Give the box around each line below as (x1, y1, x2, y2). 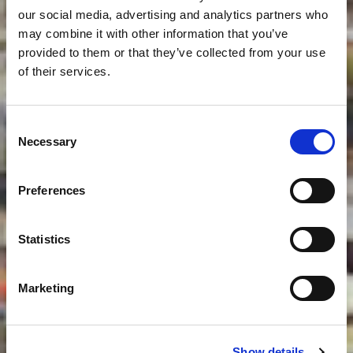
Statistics (18, 232, 70, 246)
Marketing (18, 281, 74, 295)
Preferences (18, 183, 86, 197)
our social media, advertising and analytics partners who (18, 7, 328, 21)
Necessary (18, 134, 76, 148)
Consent (6, 118, 50, 132)
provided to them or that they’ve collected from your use (18, 45, 325, 59)
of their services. (18, 64, 110, 78)
